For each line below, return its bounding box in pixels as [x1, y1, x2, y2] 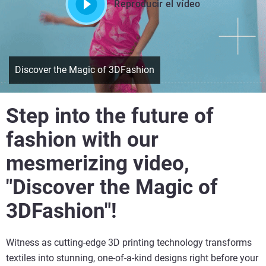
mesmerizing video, [6, 151, 189, 176]
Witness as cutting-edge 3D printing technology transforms [6, 237, 252, 249]
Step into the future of [6, 104, 214, 129]
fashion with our [6, 128, 159, 153]
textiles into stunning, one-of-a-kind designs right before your [6, 252, 258, 264]
